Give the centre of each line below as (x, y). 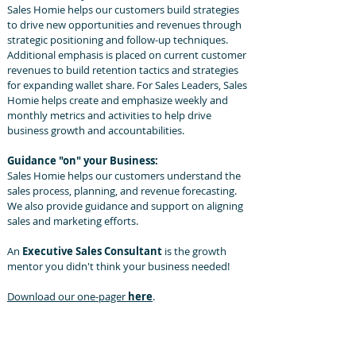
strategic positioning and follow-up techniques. (118, 40)
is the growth (194, 251)
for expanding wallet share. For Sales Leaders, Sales (127, 85)
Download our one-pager (68, 296)
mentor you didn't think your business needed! (118, 266)
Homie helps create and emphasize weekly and (118, 100)
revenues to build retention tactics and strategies (123, 70)
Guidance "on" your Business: (83, 161)
